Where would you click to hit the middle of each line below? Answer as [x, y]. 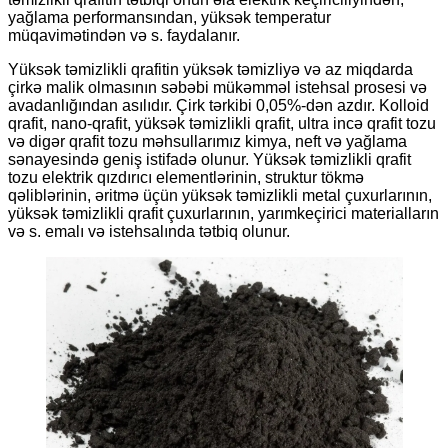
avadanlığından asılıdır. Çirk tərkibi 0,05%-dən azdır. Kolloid [218, 105]
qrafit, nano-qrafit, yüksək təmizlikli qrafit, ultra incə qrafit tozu [222, 123]
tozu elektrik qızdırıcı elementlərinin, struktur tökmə [186, 177]
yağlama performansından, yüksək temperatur [169, 17]
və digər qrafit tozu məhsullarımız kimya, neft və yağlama [207, 141]
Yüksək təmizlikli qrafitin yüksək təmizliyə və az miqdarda [210, 69]
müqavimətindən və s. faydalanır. [124, 35]
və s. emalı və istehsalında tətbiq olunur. [149, 231]
